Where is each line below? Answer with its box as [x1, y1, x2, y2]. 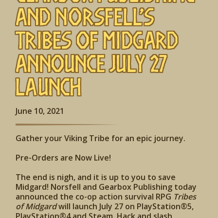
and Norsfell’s [16, 5, 154, 28]
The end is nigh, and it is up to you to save [16, 172, 176, 182]
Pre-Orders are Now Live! [16, 152, 111, 163]
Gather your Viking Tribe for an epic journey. [16, 133, 185, 144]
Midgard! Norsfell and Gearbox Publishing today [16, 182, 197, 192]
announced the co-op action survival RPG [16, 191, 173, 202]
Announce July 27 [16, 52, 167, 75]
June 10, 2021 [16, 106, 64, 116]
